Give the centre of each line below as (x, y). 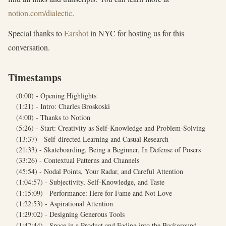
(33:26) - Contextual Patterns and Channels (78, 160)
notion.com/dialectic (40, 13)
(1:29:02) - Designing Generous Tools (70, 214)
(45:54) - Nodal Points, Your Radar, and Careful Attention (100, 171)
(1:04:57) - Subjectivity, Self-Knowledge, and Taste (90, 182)
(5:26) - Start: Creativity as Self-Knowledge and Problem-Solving (111, 128)
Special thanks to (36, 33)
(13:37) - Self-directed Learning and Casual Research (92, 139)
